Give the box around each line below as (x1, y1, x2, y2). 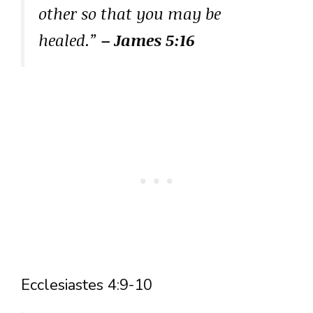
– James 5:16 (101, 29, 195, 52)
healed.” (38, 29, 101, 52)
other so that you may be (38, 2, 221, 25)
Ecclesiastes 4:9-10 (21, 275, 152, 296)
